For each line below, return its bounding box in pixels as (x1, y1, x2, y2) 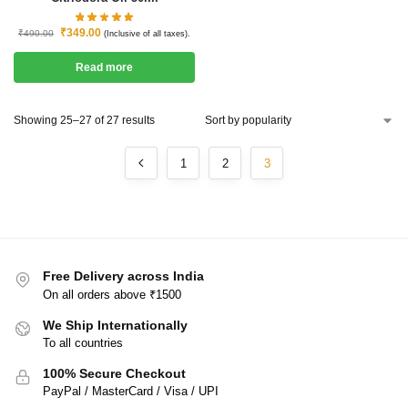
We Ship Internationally (43, 317, 188, 332)
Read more (76, 61, 133, 75)
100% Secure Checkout (43, 366, 186, 382)
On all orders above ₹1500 (43, 287, 181, 301)
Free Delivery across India (43, 269, 204, 284)
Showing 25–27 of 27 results (14, 114, 155, 127)
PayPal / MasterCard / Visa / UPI (43, 384, 219, 399)
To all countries (43, 336, 123, 351)
